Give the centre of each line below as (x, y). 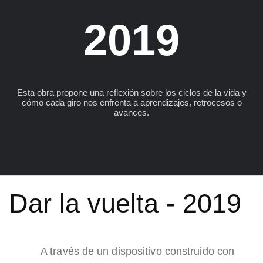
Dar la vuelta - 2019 (125, 203)
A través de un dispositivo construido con (138, 251)
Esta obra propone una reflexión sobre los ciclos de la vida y (131, 93)
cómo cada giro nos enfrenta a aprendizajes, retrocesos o (131, 103)
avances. (131, 113)
